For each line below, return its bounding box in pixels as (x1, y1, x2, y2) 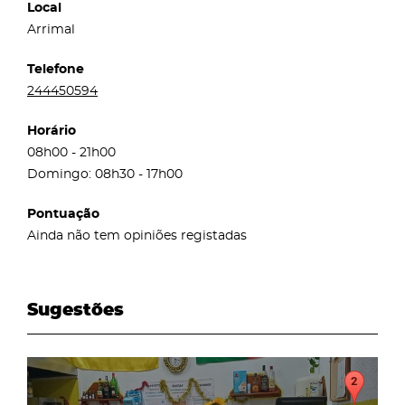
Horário (27, 124, 76, 137)
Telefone (27, 62, 84, 76)
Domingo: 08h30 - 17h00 (27, 167, 183, 181)
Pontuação (27, 207, 99, 221)
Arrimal (27, 23, 75, 36)
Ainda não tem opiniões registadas (27, 229, 247, 242)
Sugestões (27, 302, 124, 319)
